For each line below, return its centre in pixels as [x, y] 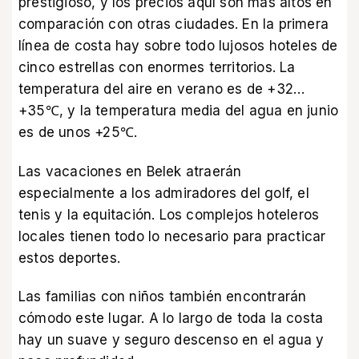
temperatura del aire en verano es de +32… [162, 89]
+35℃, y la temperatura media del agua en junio [179, 111]
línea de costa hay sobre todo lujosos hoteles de [178, 46]
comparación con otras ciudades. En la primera [174, 24]
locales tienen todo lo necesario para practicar [172, 236]
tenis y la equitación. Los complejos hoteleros [169, 214]
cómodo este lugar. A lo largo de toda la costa [171, 318]
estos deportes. [69, 258]
